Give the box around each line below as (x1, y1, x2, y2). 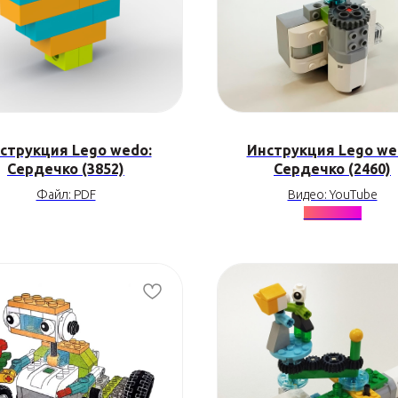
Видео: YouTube (287, 187, 378, 202)
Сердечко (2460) (274, 161, 391, 177)
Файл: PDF (36, 187, 96, 202)
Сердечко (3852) (7, 161, 124, 177)
